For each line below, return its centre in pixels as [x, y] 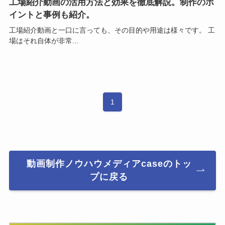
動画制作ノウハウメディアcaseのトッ [109, 164]
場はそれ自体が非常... [43, 40]
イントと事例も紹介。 [51, 15]
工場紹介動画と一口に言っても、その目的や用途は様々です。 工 [112, 30]
